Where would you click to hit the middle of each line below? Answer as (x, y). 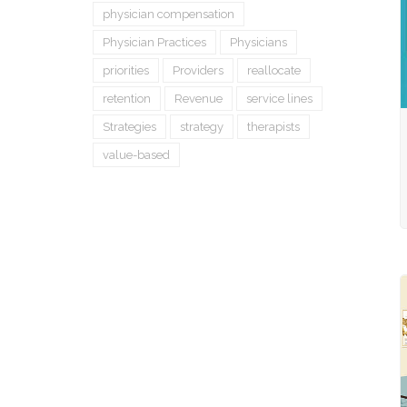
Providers (199, 70)
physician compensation (169, 14)
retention (127, 99)
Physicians (259, 42)
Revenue (199, 99)
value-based (137, 155)
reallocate (274, 70)
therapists (274, 127)
